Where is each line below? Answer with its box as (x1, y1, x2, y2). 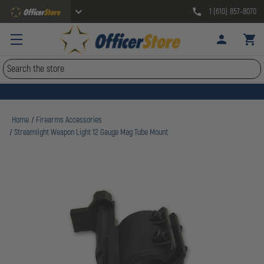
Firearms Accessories (36, 115, 103, 125)
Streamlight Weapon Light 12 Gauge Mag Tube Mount (14, 127, 169, 137)
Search (3, 60, 27, 72)
